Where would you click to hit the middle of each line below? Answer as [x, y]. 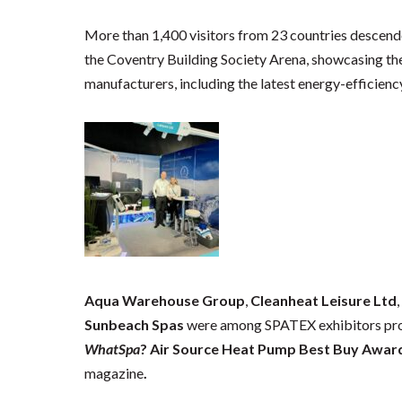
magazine [114, 373]
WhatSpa [113, 349]
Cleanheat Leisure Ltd [324, 301]
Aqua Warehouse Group [165, 301]
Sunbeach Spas [135, 325]
